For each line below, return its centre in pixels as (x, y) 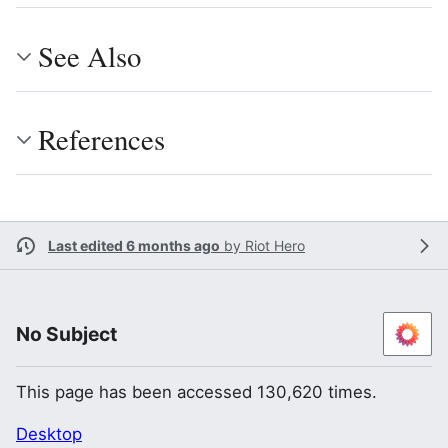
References (101, 139)
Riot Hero (275, 246)
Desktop (49, 434)
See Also (89, 56)
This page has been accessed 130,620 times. (196, 392)
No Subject (66, 334)
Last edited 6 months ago (134, 246)
